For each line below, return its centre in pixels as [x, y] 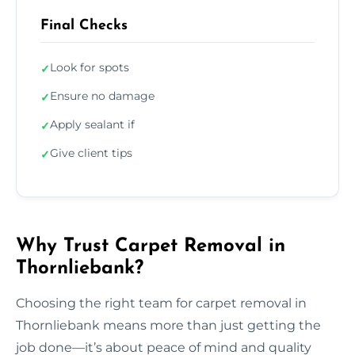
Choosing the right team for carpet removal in [161, 303]
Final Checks [84, 25]
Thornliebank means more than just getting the [168, 325]
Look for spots [90, 67]
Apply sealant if [92, 124]
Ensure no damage [102, 95]
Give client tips [91, 153]
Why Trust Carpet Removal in [151, 246]
